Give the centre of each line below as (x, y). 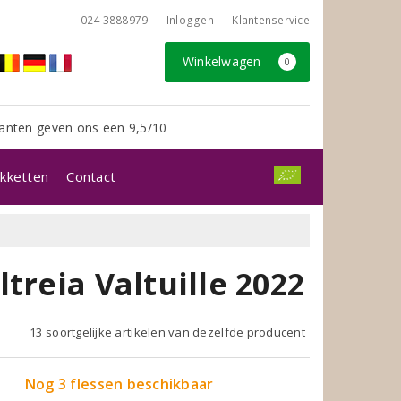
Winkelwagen (223, 61)
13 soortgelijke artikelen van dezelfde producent (167, 332)
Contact (91, 176)
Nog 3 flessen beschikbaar (119, 384)
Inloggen (190, 20)
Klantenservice (271, 20)
